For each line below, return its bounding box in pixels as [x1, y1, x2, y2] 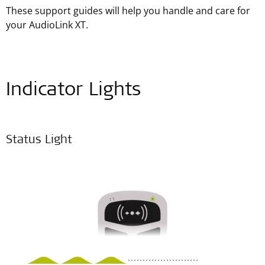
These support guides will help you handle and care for [6, 4, 250, 17]
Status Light [6, 135, 72, 147]
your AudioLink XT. [6, 18, 88, 31]
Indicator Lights [6, 82, 141, 101]
